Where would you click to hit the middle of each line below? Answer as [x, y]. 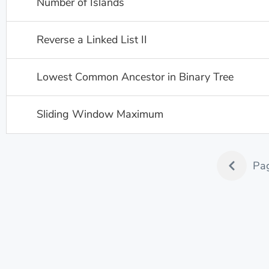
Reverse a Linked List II [92, 40]
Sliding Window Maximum [100, 114]
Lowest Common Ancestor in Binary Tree [135, 77]
